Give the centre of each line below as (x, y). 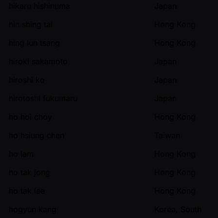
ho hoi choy (30, 117)
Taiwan (167, 135)
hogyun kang (33, 209)
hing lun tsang (34, 43)
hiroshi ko (27, 80)
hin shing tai (31, 24)
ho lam (21, 154)
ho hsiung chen (36, 135)
